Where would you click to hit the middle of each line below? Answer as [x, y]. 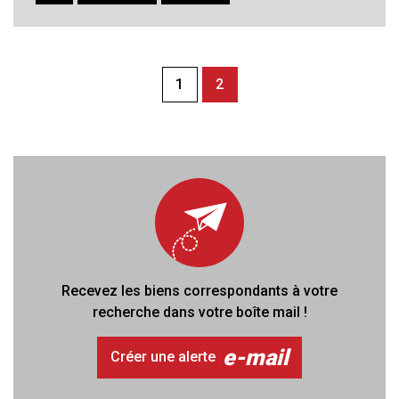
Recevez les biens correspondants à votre [199, 290]
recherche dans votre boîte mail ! [199, 312]
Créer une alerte [163, 357]
